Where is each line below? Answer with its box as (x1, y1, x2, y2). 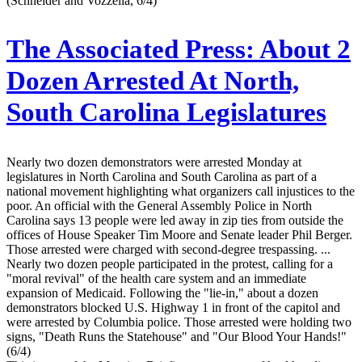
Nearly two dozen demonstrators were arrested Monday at (6, 155, 301, 170)
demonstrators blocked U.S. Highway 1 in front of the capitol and (6, 301, 340, 315)
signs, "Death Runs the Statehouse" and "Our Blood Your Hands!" (6, 330, 347, 344)
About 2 (255, 35, 351, 65)
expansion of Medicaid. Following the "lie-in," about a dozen (6, 286, 318, 301)
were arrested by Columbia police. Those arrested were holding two (6, 315, 351, 330)
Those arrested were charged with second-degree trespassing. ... (6, 242, 330, 257)
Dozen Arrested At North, (6, 66, 299, 96)
